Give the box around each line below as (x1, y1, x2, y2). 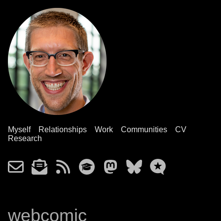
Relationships (38, 125, 87, 134)
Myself (8, 125, 31, 134)
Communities (121, 125, 167, 134)
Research (8, 134, 42, 143)
